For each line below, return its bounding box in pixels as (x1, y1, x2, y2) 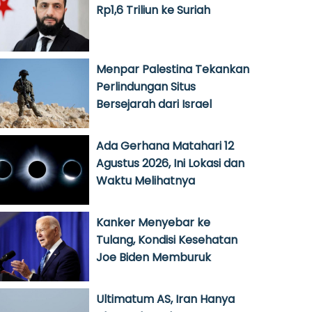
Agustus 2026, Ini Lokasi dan (96, 155, 244, 171)
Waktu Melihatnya (96, 173, 195, 189)
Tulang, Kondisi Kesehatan (96, 232, 237, 248)
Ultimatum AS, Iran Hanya (96, 291, 235, 307)
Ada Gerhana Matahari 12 (96, 138, 234, 154)
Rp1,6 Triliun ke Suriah (96, 2, 210, 18)
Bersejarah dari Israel (96, 96, 212, 112)
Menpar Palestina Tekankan (96, 61, 249, 77)
